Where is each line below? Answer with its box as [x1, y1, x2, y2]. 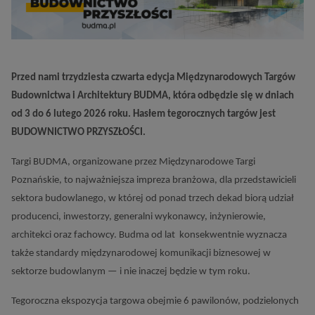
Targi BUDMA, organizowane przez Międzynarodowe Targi [11, 157, 255, 167]
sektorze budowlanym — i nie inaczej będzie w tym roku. [11, 266, 250, 277]
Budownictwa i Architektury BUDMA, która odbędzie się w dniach [11, 91, 294, 101]
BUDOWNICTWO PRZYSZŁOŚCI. [11, 127, 148, 138]
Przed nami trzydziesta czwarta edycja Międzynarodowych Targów [11, 72, 295, 83]
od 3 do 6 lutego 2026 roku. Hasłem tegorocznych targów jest [11, 109, 276, 120]
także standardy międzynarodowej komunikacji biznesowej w [11, 248, 271, 259]
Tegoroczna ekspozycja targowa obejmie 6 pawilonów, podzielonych [11, 296, 299, 307]
